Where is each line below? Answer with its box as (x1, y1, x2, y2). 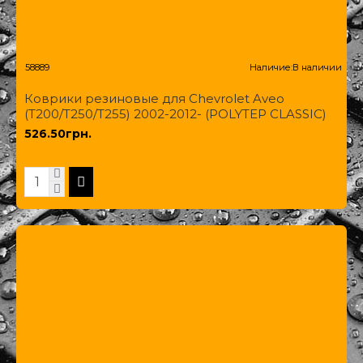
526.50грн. (24, 126, 92, 141)
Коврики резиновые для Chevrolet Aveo (24, 90, 284, 106)
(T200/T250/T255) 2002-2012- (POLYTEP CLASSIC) (24, 105, 327, 122)
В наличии (292, 61, 342, 73)
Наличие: (249, 61, 293, 73)
